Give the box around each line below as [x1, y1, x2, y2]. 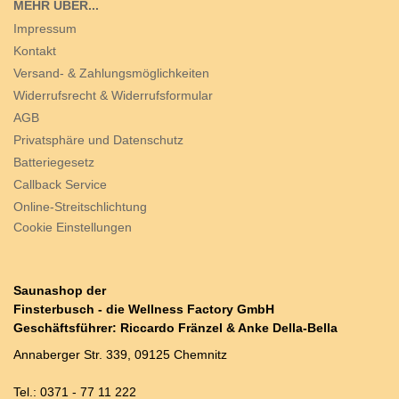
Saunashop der [13, 283, 106, 297]
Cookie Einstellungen [13, 220, 132, 234]
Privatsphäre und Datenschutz [13, 133, 183, 147]
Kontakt [13, 44, 56, 58]
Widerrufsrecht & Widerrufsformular [13, 88, 213, 102]
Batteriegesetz [13, 155, 94, 169]
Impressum [13, 21, 77, 36]
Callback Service [13, 177, 107, 191]
